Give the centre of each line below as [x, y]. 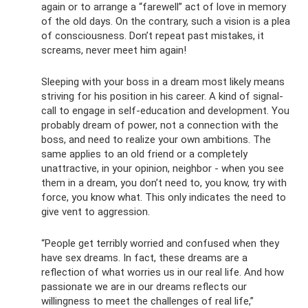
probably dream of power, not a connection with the [160, 125]
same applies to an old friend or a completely [144, 154]
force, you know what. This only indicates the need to [164, 198]
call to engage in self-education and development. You [165, 111]
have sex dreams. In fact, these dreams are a [144, 258]
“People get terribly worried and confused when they [160, 244]
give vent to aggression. [96, 212]
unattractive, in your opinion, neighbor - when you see [163, 169]
